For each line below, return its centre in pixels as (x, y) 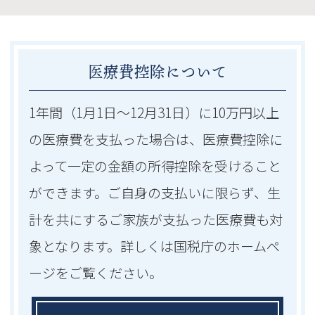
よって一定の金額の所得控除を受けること (155, 166)
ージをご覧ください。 (96, 272)
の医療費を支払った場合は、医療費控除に (156, 139)
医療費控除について (157, 71)
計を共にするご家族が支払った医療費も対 (156, 219)
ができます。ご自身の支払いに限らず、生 (155, 192)
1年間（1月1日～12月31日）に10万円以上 (154, 112)
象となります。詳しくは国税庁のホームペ (155, 246)
